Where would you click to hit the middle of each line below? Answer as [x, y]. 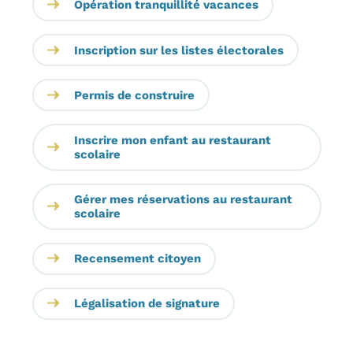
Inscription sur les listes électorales [178, 50]
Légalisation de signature [147, 304]
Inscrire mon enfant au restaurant [172, 140]
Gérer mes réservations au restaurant [183, 200]
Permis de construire [134, 95]
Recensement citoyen [137, 259]
